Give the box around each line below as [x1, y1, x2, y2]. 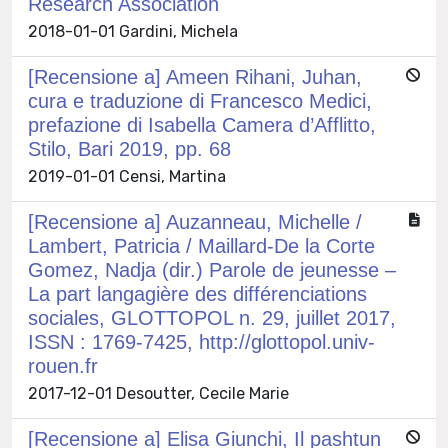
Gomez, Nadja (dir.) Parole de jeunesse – [28, 258, 396, 281]
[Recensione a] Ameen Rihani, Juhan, [28, 65, 362, 88]
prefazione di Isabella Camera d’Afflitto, [28, 113, 376, 136]
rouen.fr [28, 354, 98, 377]
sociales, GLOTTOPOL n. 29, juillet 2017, [28, 306, 396, 329]
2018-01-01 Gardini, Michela [28, 21, 238, 41]
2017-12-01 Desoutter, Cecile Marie [28, 383, 289, 403]
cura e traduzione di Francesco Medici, [28, 89, 372, 112]
